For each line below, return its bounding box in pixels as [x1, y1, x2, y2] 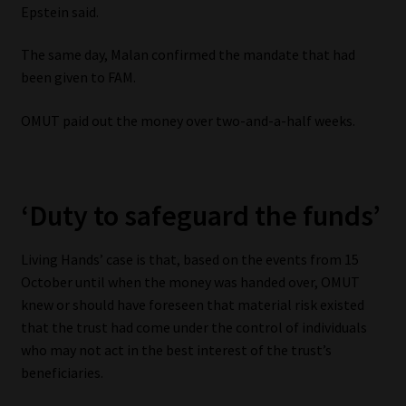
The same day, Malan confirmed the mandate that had [20, 45, 355, 64]
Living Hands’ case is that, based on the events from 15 [20, 250, 359, 269]
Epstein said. [20, 2, 99, 21]
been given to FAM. [20, 68, 136, 87]
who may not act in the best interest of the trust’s [20, 341, 332, 360]
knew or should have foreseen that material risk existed [20, 295, 364, 314]
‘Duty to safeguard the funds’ [20, 198, 381, 235]
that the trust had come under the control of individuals [20, 318, 367, 337]
